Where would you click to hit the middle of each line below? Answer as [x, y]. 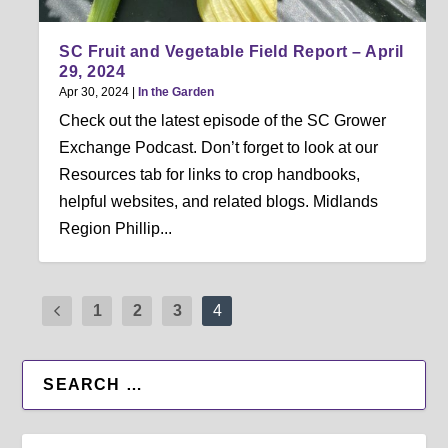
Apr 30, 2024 [94, 91]
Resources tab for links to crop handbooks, [210, 174]
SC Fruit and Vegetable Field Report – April [231, 51]
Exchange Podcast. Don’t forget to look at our [219, 147]
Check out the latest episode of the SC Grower [223, 120]
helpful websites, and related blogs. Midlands [219, 201]
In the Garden [176, 91]
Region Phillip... [116, 228]
